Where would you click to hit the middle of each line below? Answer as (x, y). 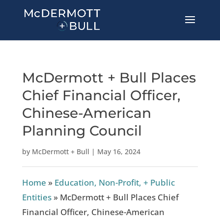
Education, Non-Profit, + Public (114, 182)
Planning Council (82, 131)
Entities (37, 197)
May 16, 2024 (119, 151)
